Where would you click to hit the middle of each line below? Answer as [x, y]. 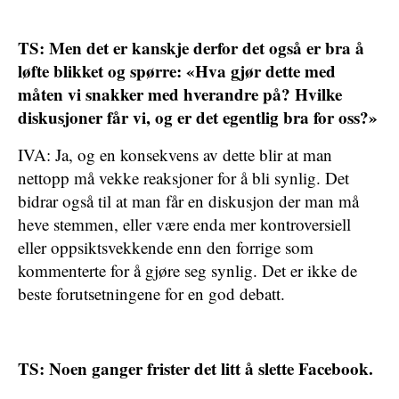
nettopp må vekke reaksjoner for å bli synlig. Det [183, 178]
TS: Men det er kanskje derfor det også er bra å [191, 48]
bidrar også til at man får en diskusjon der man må [188, 201]
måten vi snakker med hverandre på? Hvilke [180, 94]
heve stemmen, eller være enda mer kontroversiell [184, 224]
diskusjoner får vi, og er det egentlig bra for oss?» [198, 117]
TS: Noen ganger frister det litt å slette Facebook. [195, 368]
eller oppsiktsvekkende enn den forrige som [166, 247]
